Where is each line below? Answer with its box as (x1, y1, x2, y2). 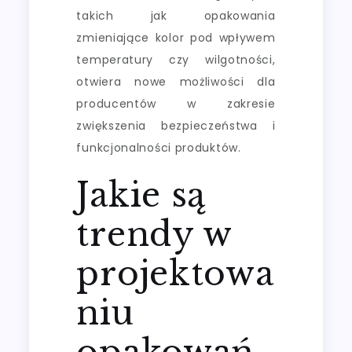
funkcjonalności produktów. (76, 139, 241, 156)
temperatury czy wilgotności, (76, 51, 276, 68)
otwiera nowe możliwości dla (76, 73, 276, 90)
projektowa (76, 252, 274, 294)
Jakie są (76, 174, 207, 215)
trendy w (76, 213, 233, 255)
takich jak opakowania (76, 7, 276, 24)
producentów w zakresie (76, 95, 276, 112)
